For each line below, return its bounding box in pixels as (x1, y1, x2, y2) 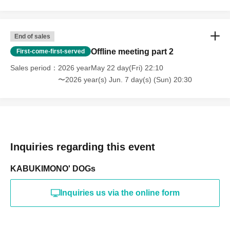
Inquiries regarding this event (10, 141, 155, 152)
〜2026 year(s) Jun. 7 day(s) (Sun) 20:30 (58, 75, 192, 84)
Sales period (10, 63, 51, 72)
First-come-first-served (16, 47, 85, 55)
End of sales (14, 32, 50, 40)
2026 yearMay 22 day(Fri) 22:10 (58, 63, 163, 72)
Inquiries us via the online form (60, 188, 180, 197)
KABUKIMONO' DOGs (10, 164, 95, 173)
